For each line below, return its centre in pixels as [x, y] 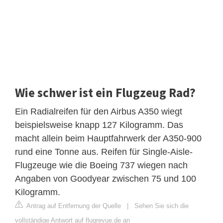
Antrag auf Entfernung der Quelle [73, 206]
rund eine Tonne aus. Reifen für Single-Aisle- [104, 152]
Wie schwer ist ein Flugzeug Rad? [105, 93]
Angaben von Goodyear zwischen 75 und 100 [106, 179]
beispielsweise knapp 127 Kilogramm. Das [99, 125]
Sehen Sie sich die [162, 206]
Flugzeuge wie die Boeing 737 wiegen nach [101, 166]
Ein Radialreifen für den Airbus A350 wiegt [99, 112]
